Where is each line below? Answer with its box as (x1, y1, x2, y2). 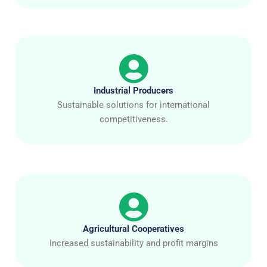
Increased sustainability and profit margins (49, 237, 218, 249)
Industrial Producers (94, 85, 173, 96)
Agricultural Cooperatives (83, 223, 184, 234)
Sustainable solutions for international (57, 99, 210, 110)
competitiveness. (99, 113, 168, 125)
